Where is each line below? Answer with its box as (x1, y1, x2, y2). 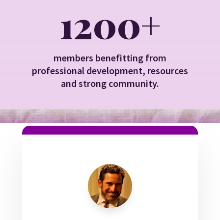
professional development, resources (31, 64, 188, 77)
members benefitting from (53, 51, 166, 64)
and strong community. (60, 77, 159, 89)
